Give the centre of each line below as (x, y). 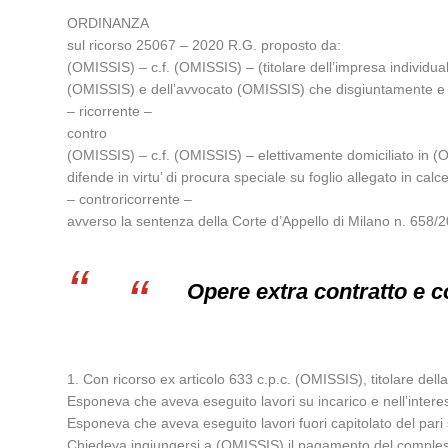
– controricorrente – (130, 199)
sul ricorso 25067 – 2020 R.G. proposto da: (204, 45)
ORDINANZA (108, 23)
